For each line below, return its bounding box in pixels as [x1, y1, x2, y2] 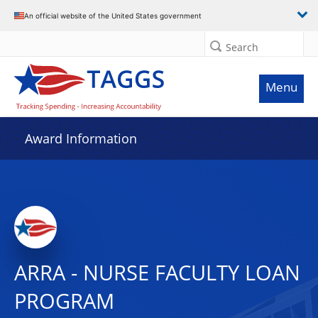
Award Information [25, 130, 137, 147]
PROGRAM [14, 287, 114, 315]
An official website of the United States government [24, 11, 202, 20]
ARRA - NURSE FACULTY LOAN [14, 258, 300, 287]
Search [226, 40, 258, 54]
